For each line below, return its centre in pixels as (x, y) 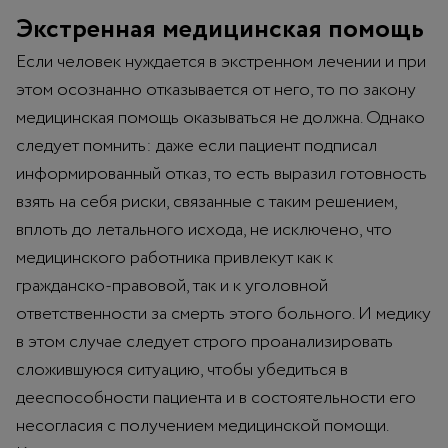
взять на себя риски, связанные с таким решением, (206, 201)
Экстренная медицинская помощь (220, 29)
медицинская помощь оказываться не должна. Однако (220, 117)
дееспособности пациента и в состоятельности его (216, 397)
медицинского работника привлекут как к (174, 257)
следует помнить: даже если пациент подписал (196, 145)
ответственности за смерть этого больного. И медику (223, 313)
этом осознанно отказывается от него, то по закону (216, 89)
